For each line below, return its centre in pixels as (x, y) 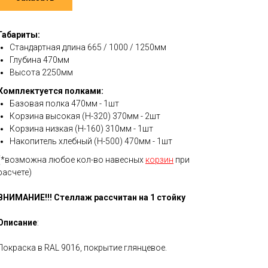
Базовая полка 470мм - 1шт (64, 104)
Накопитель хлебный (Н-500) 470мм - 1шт (91, 141)
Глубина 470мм (39, 60)
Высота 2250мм (41, 73)
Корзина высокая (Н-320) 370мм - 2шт (85, 116)
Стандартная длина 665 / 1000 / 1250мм (88, 48)
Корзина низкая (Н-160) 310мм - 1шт (81, 129)
